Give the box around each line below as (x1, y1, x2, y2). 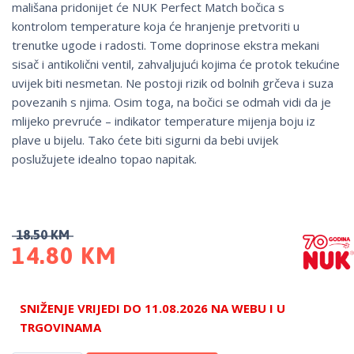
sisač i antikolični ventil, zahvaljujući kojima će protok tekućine (12, 56, 340, 73)
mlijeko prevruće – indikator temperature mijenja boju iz (12, 113, 315, 130)
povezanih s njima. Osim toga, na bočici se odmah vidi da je (12, 94, 331, 111)
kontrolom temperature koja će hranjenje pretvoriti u (12, 18, 299, 35)
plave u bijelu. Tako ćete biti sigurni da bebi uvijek (12, 132, 278, 149)
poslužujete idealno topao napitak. (12, 151, 197, 168)
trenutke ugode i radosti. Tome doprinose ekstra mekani (12, 37, 319, 54)
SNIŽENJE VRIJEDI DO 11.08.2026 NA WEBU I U (20, 300, 285, 317)
